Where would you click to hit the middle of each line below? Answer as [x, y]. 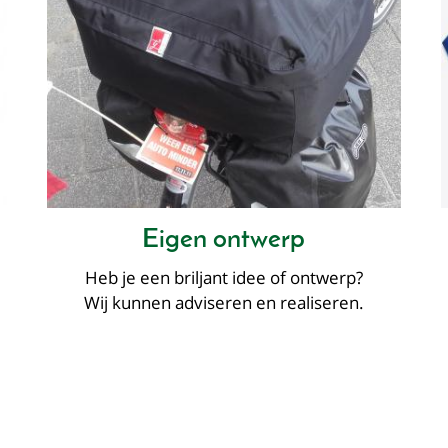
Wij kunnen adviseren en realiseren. [223, 302]
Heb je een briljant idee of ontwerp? [223, 277]
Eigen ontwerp [224, 240]
